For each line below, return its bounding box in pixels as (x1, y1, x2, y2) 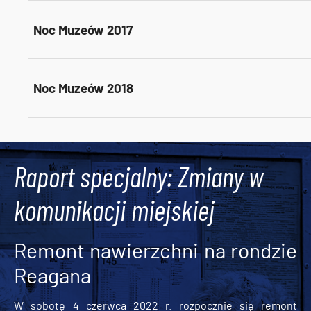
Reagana (14, 262, 91, 287)
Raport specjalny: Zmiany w (14, 159, 264, 193)
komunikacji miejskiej (14, 192, 215, 226)
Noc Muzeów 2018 (33, 80, 133, 96)
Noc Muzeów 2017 (33, 21, 133, 37)
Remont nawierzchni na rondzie (14, 237, 297, 262)
